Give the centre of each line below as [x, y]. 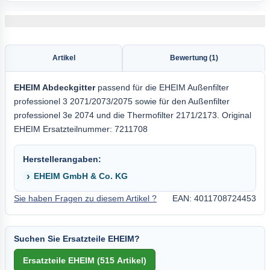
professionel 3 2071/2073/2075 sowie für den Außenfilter [122, 101]
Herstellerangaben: [62, 159]
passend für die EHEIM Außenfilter [162, 87]
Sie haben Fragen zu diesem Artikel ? [85, 198]
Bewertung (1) [194, 58]
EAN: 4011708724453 [214, 198]
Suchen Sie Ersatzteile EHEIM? [77, 239]
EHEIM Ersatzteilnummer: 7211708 [81, 129]
